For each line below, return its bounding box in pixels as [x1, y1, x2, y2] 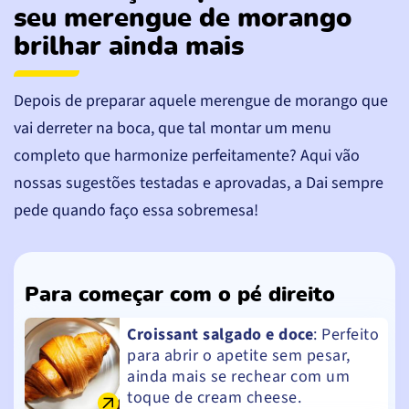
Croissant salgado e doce [127, 322, 313, 346]
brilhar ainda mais [14, 33, 244, 60]
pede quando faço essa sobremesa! [14, 198, 258, 222]
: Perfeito [313, 322, 379, 346]
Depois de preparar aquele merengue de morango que [14, 89, 388, 112]
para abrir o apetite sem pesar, [127, 343, 351, 367]
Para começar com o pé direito [25, 283, 335, 306]
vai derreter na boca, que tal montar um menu [14, 116, 331, 140]
